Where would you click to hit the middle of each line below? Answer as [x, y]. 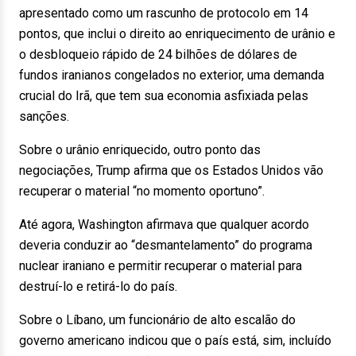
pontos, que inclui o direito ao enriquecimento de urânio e [177, 34]
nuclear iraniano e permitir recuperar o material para [161, 266]
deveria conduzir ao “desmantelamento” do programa [166, 245]
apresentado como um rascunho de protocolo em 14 [164, 13]
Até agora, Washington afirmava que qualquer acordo [164, 224]
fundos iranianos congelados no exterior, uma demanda [172, 75]
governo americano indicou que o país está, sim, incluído [175, 341]
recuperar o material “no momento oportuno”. [142, 191]
